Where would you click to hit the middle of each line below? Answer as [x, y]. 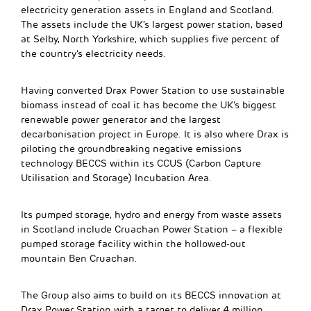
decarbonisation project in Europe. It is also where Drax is [155, 134]
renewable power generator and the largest [121, 119]
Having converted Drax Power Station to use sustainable [153, 90]
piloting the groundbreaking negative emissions [131, 149]
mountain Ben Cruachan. [79, 258]
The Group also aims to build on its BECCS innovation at [151, 295]
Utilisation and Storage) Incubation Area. [116, 178]
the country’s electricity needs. [93, 53]
